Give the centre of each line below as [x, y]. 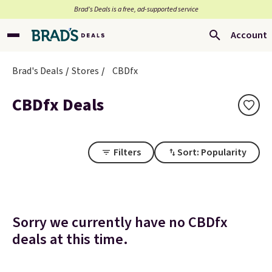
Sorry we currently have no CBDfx [120, 223]
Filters [127, 152]
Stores [85, 71]
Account [249, 35]
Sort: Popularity [212, 152]
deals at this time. [70, 240]
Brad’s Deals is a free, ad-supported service [136, 9]
